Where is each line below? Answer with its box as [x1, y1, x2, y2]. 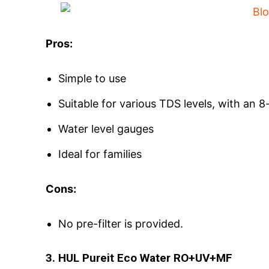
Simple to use [58, 71, 126, 85]
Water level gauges [58, 122, 154, 135]
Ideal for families [58, 147, 142, 160]
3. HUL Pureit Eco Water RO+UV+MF [46, 250, 235, 265]
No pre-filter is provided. [58, 217, 183, 230]
